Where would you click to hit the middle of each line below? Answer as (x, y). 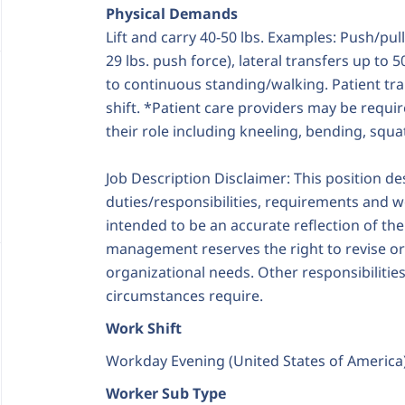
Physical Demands (172, 14)
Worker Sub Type (166, 393)
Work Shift (144, 328)
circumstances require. (184, 296)
